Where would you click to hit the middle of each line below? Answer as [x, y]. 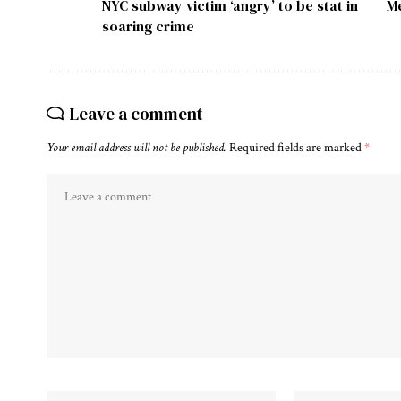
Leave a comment [137, 113]
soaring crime [148, 26]
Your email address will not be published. [137, 147]
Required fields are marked [297, 147]
